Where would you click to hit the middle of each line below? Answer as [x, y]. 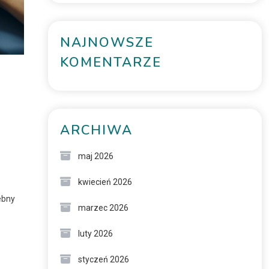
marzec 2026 [103, 208]
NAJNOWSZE [107, 43]
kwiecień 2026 [105, 182]
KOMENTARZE [110, 62]
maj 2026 [95, 156]
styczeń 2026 [103, 259]
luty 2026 [95, 234]
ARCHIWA [96, 130]
